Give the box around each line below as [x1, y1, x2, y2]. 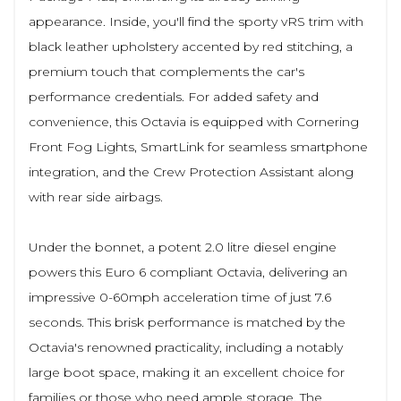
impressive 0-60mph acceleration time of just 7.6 [29, 289, 331, 305]
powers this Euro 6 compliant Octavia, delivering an [29, 264, 347, 280]
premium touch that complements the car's [29, 64, 304, 80]
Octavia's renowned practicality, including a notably [29, 339, 343, 355]
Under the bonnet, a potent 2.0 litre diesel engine [29, 239, 337, 255]
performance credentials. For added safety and [29, 89, 319, 105]
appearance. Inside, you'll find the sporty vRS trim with [29, 13, 363, 30]
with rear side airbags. [29, 189, 163, 205]
